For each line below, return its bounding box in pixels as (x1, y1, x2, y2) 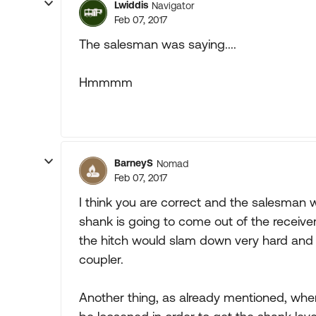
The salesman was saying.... (79, 37, 236, 51)
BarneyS (114, 157, 153, 169)
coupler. (79, 252, 123, 267)
